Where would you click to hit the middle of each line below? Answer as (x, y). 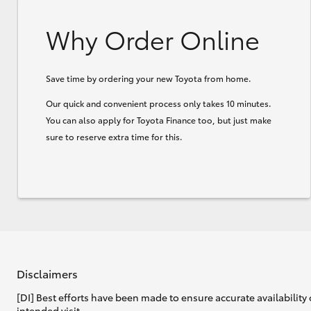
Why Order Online (153, 38)
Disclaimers (47, 273)
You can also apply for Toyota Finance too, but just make (159, 119)
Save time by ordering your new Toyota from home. (149, 78)
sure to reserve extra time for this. (114, 136)
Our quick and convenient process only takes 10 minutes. (159, 103)
